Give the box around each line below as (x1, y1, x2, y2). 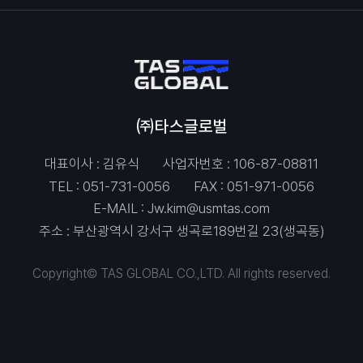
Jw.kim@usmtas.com (147, 200, 270, 217)
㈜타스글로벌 (135, 116, 228, 137)
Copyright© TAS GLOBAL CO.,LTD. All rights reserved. (32, 266, 331, 282)
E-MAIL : (93, 200, 147, 217)
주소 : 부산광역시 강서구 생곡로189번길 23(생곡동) (38, 223, 325, 240)
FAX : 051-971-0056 (193, 177, 314, 194)
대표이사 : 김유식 (45, 155, 140, 172)
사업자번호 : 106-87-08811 (162, 155, 318, 172)
